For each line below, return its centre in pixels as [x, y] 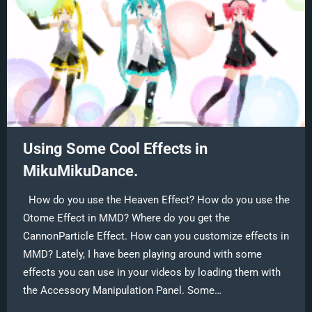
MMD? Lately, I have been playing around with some [142, 254]
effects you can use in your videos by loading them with [151, 272]
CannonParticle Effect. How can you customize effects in [156, 236]
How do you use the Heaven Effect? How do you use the [156, 200]
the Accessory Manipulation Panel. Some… [122, 290]
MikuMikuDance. [80, 171]
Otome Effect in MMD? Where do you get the [126, 218]
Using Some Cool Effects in [115, 149]
